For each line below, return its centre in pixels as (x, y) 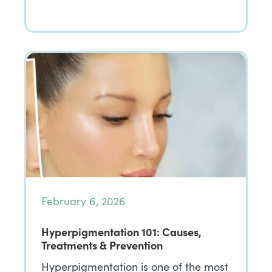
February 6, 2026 (83, 201)
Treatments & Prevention (102, 245)
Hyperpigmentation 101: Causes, (121, 232)
